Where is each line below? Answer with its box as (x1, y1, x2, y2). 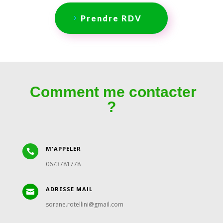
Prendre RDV (81, 13, 142, 23)
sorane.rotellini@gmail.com (45, 200, 123, 209)
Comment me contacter (30, 83, 197, 100)
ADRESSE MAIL (45, 185, 93, 193)
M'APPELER (45, 144, 81, 152)
